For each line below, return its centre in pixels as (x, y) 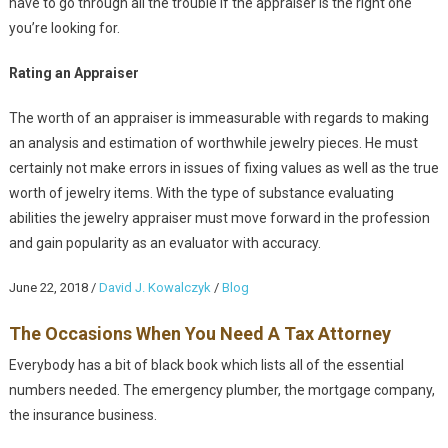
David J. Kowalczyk (154, 288)
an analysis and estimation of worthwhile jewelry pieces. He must (213, 143)
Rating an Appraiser (73, 73)
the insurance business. (82, 415)
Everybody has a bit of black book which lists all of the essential (206, 365)
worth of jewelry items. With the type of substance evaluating (201, 193)
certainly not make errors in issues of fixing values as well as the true (223, 168)
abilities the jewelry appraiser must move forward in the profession (219, 218)
